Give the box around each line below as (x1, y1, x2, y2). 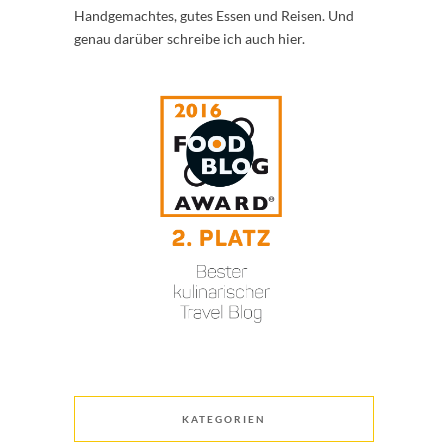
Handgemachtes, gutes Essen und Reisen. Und (74, 7, 354, 25)
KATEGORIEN (182, 413, 266, 426)
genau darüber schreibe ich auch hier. (74, 30, 305, 48)
